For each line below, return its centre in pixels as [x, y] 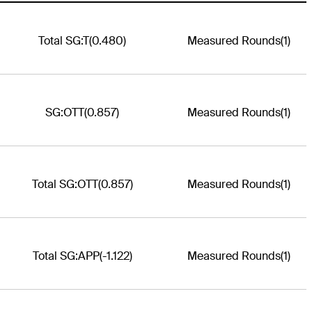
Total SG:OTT [65, 185]
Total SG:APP [66, 256]
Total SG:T [64, 41]
